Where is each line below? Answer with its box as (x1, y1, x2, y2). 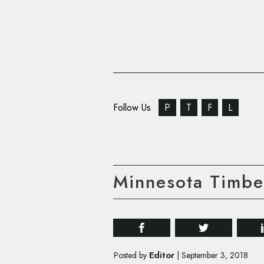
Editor (149, 249, 174, 262)
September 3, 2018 (181, 249, 248, 261)
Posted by (114, 249, 149, 261)
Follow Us (113, 101, 154, 114)
